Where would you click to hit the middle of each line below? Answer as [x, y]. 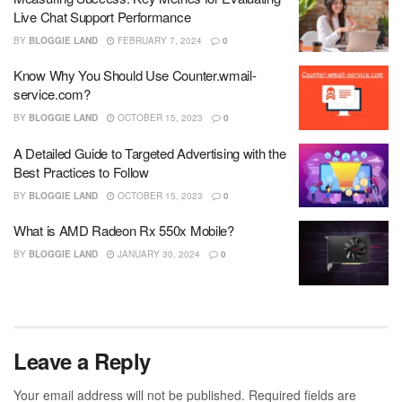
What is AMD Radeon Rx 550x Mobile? [124, 231]
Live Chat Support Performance [102, 16]
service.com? [52, 94]
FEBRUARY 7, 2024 [158, 40]
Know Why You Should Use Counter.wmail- [135, 75]
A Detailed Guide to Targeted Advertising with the [150, 153]
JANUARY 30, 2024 [157, 254]
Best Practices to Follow [81, 171]
